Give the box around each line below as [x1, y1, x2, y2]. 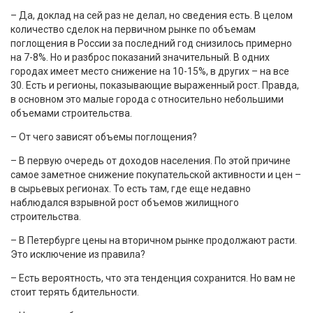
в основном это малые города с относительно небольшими [10, 93, 284, 105]
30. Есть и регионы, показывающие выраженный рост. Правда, [10, 79, 299, 91]
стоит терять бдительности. [10, 286, 139, 298]
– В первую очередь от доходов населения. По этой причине [10, 154, 291, 166]
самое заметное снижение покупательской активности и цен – [10, 168, 301, 180]
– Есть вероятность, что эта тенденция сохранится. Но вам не [10, 272, 296, 284]
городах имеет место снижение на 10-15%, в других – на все [10, 65, 289, 77]
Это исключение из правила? [10, 248, 145, 260]
